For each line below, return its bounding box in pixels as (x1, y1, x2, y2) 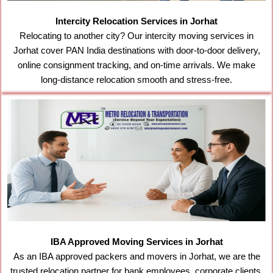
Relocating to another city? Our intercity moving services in (19, 31, 253, 41)
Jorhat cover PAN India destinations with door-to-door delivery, (13, 46, 260, 56)
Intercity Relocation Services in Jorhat (55, 16, 218, 27)
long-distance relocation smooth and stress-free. (41, 75, 232, 85)
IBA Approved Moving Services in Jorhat (50, 237, 223, 247)
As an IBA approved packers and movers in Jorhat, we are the (13, 252, 260, 262)
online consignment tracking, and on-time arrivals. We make (18, 60, 255, 71)
